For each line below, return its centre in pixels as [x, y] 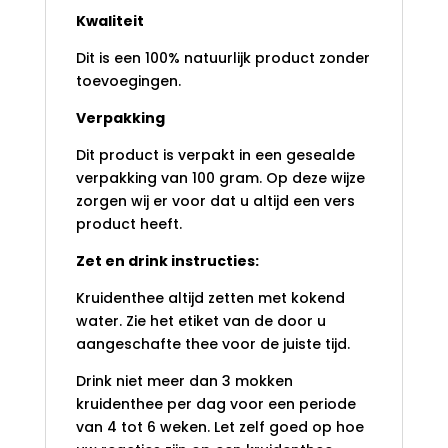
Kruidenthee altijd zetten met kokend [210, 297]
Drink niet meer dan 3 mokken [184, 380]
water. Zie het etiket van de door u [200, 320]
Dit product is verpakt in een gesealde [215, 154]
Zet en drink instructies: [167, 260]
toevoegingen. [128, 80]
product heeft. [128, 223]
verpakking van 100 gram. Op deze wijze [220, 177]
